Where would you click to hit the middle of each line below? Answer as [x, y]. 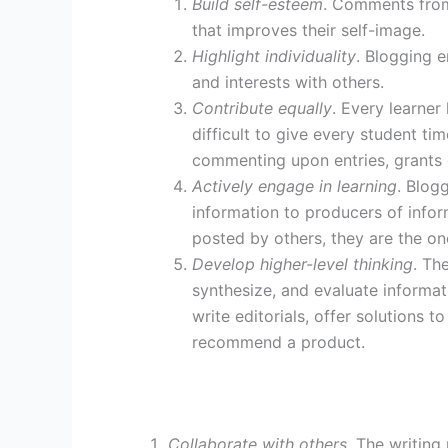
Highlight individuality [274, 56]
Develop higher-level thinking [302, 264]
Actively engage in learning [294, 186]
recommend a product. [278, 342]
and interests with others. [288, 82]
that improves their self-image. [308, 30]
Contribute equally [262, 108]
